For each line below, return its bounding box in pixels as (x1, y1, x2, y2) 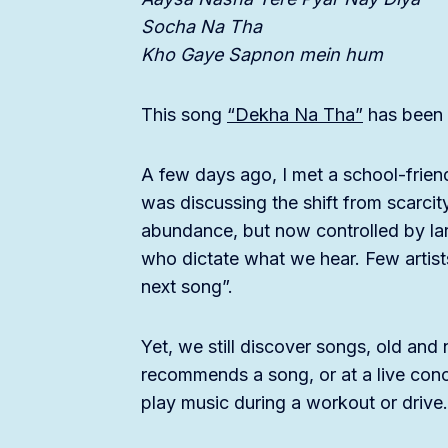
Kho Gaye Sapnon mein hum (141, 44, 383, 66)
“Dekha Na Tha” (227, 104, 363, 126)
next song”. (141, 276, 233, 298)
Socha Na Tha (141, 16, 262, 38)
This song (141, 104, 227, 126)
